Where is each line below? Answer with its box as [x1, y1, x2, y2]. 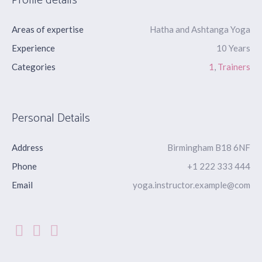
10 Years [216, 43, 250, 54]
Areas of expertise [12, 24, 84, 35]
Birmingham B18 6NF [167, 142, 250, 153]
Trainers [218, 61, 250, 73]
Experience [12, 43, 55, 54]
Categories [12, 61, 56, 73]
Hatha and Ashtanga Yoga [150, 24, 250, 35]
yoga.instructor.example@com [133, 180, 250, 191]
